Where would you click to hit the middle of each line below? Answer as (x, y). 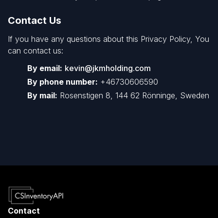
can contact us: (36, 51)
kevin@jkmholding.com (108, 68)
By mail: (42, 95)
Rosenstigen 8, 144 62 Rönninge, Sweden (133, 95)
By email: (45, 68)
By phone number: (63, 82)
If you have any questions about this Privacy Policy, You (109, 39)
